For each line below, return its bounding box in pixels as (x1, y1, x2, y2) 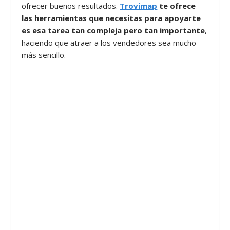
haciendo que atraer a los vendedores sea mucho (22, 37, 197, 48)
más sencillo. (22, 49, 66, 60)
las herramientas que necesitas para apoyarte (22, 12, 201, 23)
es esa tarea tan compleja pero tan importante (22, 25, 205, 35)
